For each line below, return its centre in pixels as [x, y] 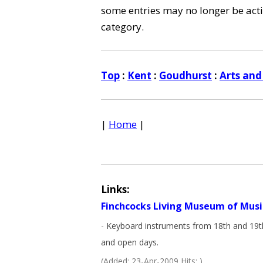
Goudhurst [186, 75]
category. [122, 27]
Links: [115, 189]
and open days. [130, 242]
